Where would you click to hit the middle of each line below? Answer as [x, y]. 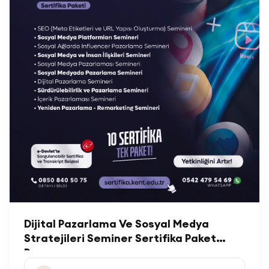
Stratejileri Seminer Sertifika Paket [120, 238]
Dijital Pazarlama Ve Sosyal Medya [116, 224]
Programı [49, 252]
